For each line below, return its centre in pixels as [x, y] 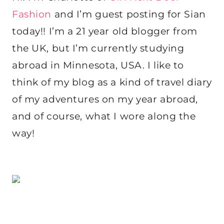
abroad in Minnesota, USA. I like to [98, 65]
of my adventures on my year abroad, [105, 99]
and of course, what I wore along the [104, 116]
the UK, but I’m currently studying [98, 48]
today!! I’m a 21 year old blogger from [105, 31]
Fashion [32, 14]
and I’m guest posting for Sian [129, 14]
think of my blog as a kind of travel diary [112, 82]
